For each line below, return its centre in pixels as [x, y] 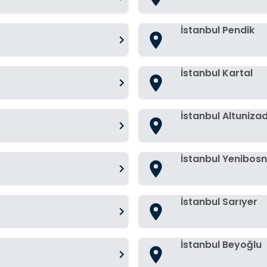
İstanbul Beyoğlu [221, 245]
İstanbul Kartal [217, 73]
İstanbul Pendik [218, 30]
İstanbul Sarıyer [219, 202]
